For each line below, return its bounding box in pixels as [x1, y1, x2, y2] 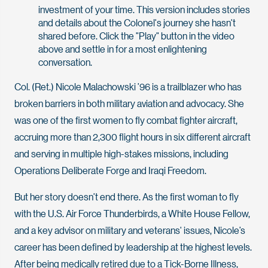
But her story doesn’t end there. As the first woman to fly [14, 190, 239, 203]
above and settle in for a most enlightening [38, 42, 207, 55]
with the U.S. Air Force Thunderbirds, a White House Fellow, [14, 206, 250, 220]
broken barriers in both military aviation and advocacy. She [14, 96, 244, 109]
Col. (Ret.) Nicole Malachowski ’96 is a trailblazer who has [14, 80, 242, 93]
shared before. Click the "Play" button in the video [38, 29, 234, 42]
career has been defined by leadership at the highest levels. [14, 240, 252, 253]
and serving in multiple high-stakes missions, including [14, 147, 229, 160]
